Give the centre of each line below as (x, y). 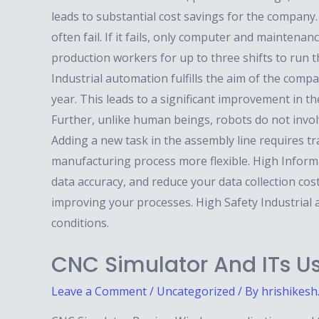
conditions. (80, 223)
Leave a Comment (99, 292)
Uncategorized (196, 292)
